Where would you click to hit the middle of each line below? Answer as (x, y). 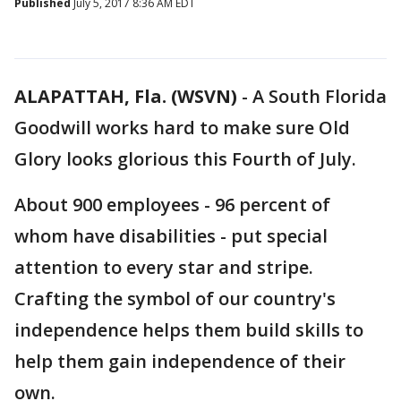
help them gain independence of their (180, 361)
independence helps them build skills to (189, 330)
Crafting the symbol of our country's (175, 299)
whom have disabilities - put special (171, 236)
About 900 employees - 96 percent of (172, 205)
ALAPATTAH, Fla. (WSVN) (126, 96)
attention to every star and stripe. (164, 267)
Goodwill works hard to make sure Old (182, 128)
